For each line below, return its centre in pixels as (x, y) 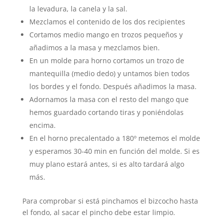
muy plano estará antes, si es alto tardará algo (107, 164)
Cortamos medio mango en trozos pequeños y (106, 35)
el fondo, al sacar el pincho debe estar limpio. (99, 213)
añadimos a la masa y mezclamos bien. (94, 48)
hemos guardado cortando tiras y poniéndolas (106, 112)
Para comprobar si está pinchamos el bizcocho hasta (110, 201)
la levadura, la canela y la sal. (78, 9)
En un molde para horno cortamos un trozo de (107, 61)
